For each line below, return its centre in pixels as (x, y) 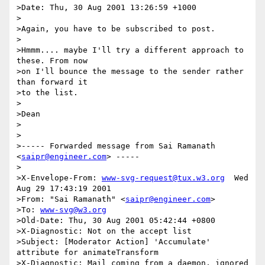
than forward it (52, 82)
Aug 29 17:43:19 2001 (64, 189)
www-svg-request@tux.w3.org (163, 178)
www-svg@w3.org (73, 210)
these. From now (52, 61)
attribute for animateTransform (88, 253)
